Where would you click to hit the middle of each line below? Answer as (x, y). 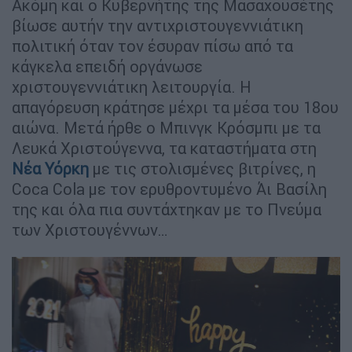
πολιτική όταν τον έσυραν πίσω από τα (152, 46)
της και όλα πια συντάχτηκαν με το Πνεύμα (167, 210)
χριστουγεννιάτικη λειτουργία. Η (132, 87)
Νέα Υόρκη (50, 169)
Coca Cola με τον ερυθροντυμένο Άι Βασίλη (169, 189)
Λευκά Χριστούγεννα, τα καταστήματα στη (164, 148)
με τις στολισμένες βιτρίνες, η (202, 169)
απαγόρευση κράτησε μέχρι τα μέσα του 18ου (175, 108)
